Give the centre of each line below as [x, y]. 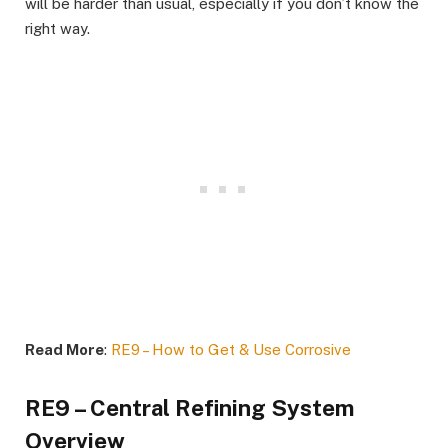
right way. [57, 28]
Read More [64, 349]
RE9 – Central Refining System [189, 408]
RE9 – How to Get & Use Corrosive [231, 349]
